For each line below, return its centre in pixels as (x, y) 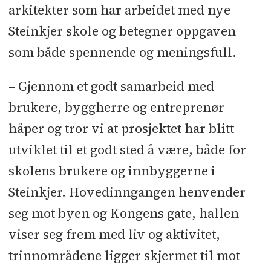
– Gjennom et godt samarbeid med (111, 86)
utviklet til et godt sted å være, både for (127, 149)
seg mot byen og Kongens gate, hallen (123, 213)
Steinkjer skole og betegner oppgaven (122, 31)
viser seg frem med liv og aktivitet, (114, 234)
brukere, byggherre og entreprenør (116, 107)
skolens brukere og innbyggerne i (112, 171)
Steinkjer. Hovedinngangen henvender (127, 192)
